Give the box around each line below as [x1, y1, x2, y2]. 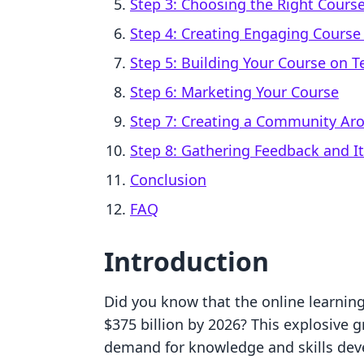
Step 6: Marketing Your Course [130, 82, 339, 102]
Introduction [104, 244, 269, 279]
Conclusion [130, 170, 206, 189]
